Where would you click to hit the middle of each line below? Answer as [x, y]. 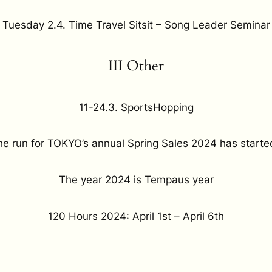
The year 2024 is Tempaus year [136, 179]
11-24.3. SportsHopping [136, 107]
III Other [136, 66]
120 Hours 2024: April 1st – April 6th [136, 216]
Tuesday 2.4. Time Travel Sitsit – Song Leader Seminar [136, 25]
